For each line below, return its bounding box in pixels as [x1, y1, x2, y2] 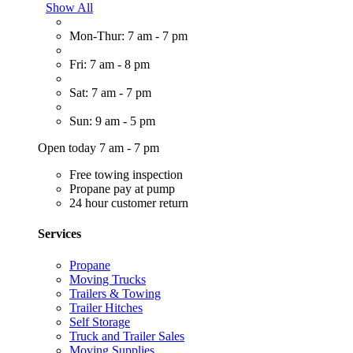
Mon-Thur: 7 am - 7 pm [69, 29, 188, 43]
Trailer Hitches [69, 300, 143, 314]
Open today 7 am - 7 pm [38, 141, 159, 155]
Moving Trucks [69, 272, 146, 286]
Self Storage [69, 314, 130, 329]
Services [38, 227, 81, 241]
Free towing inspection [69, 168, 183, 182]
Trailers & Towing [69, 286, 161, 300]
